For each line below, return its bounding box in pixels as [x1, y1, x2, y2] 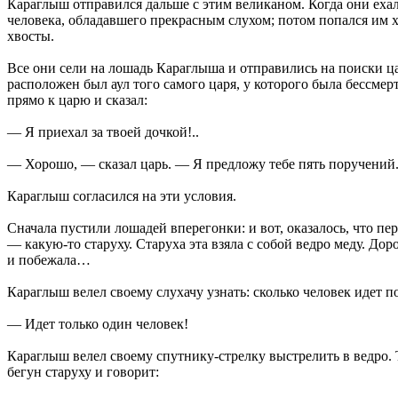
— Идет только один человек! [7, 315, 188, 331]
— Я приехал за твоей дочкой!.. [7, 123, 199, 139]
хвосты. [7, 28, 54, 44]
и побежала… [7, 251, 91, 267]
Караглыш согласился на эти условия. [7, 187, 236, 203]
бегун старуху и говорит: [7, 363, 159, 379]
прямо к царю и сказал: [7, 92, 147, 107]
